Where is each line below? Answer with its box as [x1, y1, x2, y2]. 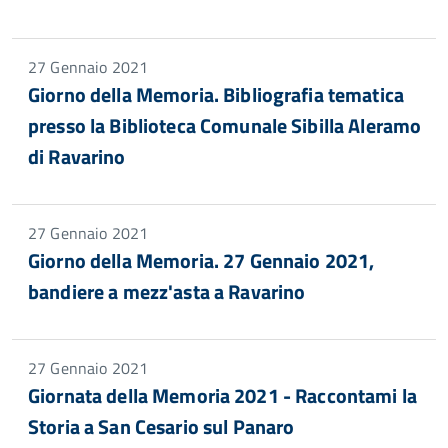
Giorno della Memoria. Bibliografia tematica [28, 79, 405, 110]
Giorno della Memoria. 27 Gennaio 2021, [28, 245, 375, 276]
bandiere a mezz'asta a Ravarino [28, 276, 306, 307]
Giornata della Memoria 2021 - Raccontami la [28, 380, 418, 411]
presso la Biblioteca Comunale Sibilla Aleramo [28, 110, 422, 141]
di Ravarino [28, 141, 126, 172]
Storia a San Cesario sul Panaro [28, 411, 295, 442]
